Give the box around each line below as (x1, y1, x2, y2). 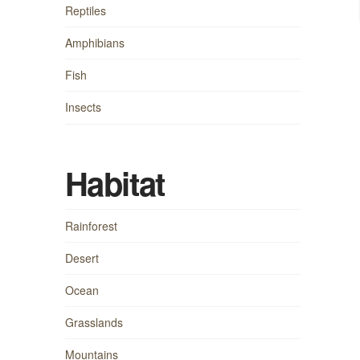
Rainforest (64, 217, 117, 234)
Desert (64, 249, 99, 266)
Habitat (64, 160, 165, 207)
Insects (64, 99, 101, 116)
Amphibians (64, 35, 125, 51)
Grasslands (64, 314, 123, 331)
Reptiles (64, 2, 106, 18)
